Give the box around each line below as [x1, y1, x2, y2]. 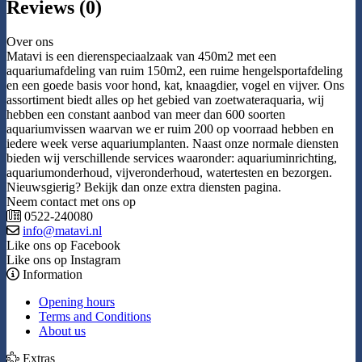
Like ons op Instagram [6, 253, 120, 267]
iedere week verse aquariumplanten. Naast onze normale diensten [6, 137, 339, 151]
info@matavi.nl [23, 224, 102, 238]
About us [39, 324, 86, 339]
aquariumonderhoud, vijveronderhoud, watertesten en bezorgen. [6, 166, 332, 180]
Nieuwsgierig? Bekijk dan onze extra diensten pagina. [6, 180, 281, 195]
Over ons [6, 35, 53, 49]
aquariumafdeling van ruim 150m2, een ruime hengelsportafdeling [6, 64, 343, 78]
